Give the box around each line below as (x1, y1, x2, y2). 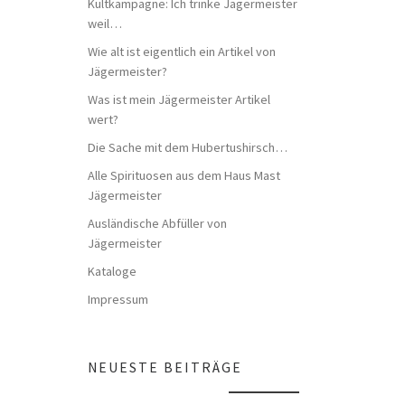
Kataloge (87, 262, 137, 279)
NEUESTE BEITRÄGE (87, 358, 242, 376)
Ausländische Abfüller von (87, 214, 227, 231)
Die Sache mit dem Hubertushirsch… (87, 138, 287, 155)
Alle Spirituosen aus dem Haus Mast (87, 166, 280, 184)
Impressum (87, 290, 148, 307)
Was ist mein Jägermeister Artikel (87, 91, 270, 108)
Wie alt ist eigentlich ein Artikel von (87, 43, 276, 61)
